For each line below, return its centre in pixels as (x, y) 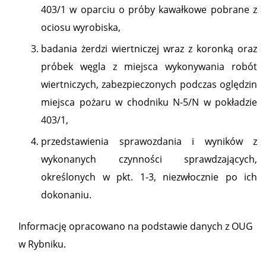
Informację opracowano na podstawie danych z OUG (136, 226)
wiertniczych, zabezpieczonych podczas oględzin (149, 84)
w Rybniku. (42, 244)
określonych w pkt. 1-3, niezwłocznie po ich (149, 177)
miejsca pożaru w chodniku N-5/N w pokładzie (149, 102)
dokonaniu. (66, 195)
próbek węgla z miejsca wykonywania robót (149, 66)
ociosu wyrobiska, (81, 27)
